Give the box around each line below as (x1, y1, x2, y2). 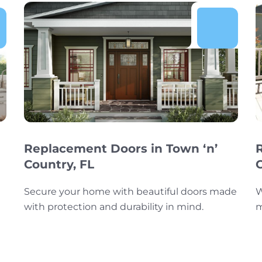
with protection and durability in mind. (23, 201, 204, 213)
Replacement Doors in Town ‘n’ (23, 142, 218, 156)
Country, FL (23, 157, 94, 172)
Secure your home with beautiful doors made (23, 186, 237, 198)
